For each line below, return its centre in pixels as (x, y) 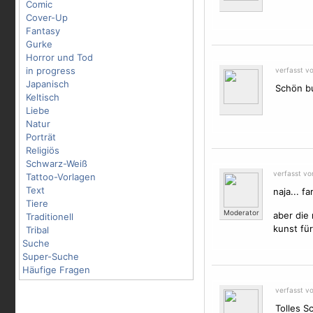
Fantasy (43, 31)
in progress (51, 71)
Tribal (37, 230)
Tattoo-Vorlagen (61, 177)
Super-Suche (51, 256)
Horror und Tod (59, 57)
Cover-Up (47, 17)
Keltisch (43, 97)
